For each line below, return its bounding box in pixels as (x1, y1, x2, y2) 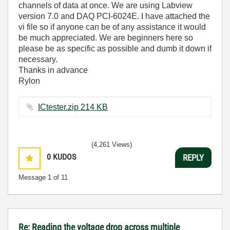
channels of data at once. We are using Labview (18, 1, 193, 10)
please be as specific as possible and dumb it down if (18, 44, 212, 53)
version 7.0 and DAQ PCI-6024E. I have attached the (18, 12, 210, 21)
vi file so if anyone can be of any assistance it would (18, 23, 206, 31)
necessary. (18, 55, 57, 64)
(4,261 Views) (91, 141, 132, 148)
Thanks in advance (18, 66, 88, 74)
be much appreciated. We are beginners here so (18, 33, 193, 42)
